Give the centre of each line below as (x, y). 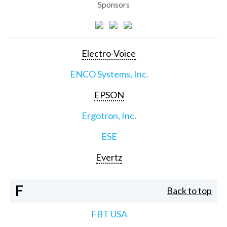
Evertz (109, 157)
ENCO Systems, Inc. (109, 74)
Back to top (190, 191)
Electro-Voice (109, 53)
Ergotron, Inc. (109, 115)
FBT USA (109, 214)
